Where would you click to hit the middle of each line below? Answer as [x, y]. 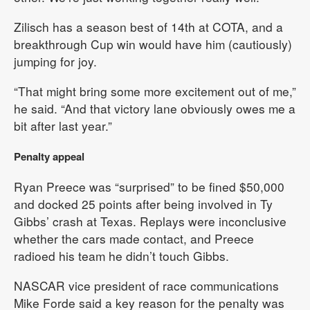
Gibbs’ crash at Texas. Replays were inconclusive [150, 221]
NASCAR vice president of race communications [146, 285]
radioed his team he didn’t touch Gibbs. [121, 256]
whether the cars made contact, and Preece [134, 238]
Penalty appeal [49, 156]
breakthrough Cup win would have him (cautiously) [153, 44]
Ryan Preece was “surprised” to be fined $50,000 [149, 186]
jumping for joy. [55, 61]
